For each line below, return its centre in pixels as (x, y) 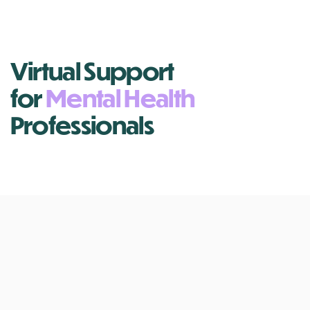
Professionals (82, 125)
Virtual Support (94, 71)
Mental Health (122, 98)
